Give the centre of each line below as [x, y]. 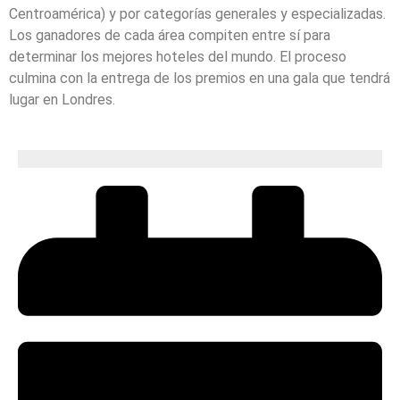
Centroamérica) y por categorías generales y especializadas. [197, 13]
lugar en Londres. [62, 99]
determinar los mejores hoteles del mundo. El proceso [178, 56]
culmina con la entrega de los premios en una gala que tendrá [200, 78]
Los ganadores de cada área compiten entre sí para [170, 35]
